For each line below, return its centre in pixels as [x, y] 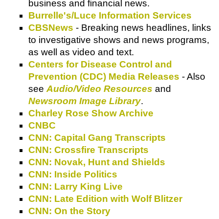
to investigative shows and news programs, [119, 40]
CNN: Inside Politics [73, 174]
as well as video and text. [81, 52]
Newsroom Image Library [85, 101]
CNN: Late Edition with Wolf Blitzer [105, 198]
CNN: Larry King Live [76, 186]
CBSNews [51, 27]
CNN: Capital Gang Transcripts [97, 137]
